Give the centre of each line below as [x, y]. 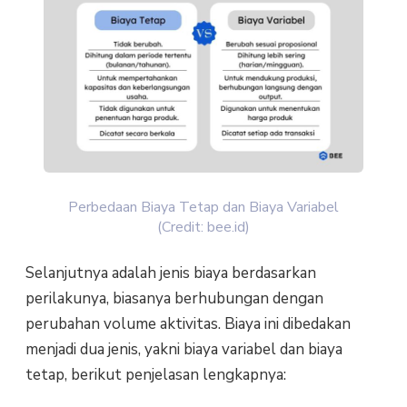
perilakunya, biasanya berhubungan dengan [174, 299]
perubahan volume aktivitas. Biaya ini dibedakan [188, 324]
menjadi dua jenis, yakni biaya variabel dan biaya [184, 350]
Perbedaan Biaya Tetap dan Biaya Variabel [203, 207]
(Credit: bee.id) [203, 227]
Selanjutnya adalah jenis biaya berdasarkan [170, 273]
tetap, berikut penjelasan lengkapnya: [155, 375]
